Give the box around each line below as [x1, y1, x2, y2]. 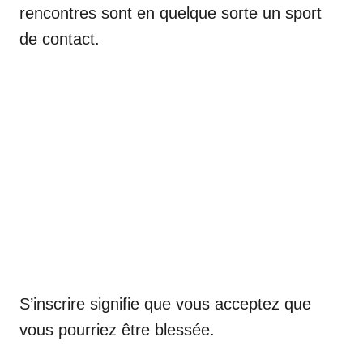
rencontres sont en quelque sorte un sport [19, 4, 322, 22]
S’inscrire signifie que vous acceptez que [19, 295, 311, 313]
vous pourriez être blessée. [19, 321, 215, 339]
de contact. [19, 30, 100, 48]
